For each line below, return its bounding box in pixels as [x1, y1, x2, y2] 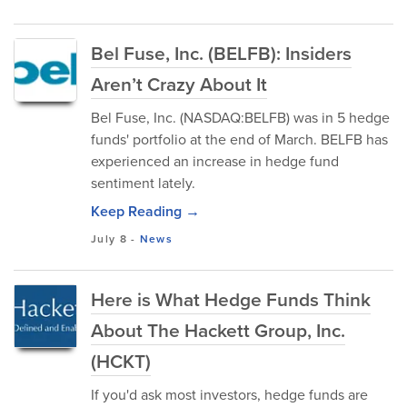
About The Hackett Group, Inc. [91, 316, 345, 344]
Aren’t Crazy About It [91, 70, 267, 98]
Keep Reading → [91, 201, 200, 222]
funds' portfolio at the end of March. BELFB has [91, 129, 388, 150]
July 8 [91, 231, 127, 247]
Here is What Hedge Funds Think [91, 285, 371, 313]
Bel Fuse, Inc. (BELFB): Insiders [91, 39, 352, 67]
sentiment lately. [91, 173, 195, 194]
